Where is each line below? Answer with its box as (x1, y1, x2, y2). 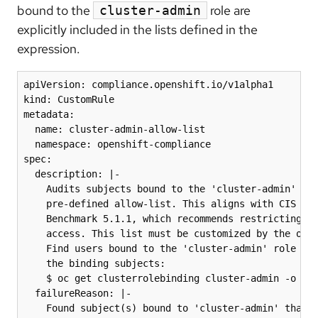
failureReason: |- (23, 287, 131, 300)
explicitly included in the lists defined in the (17, 21, 258, 38)
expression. (17, 40, 80, 57)
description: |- (23, 168, 120, 180)
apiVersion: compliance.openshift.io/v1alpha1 (23, 79, 273, 91)
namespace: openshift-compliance (23, 138, 211, 150)
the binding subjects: (23, 258, 165, 270)
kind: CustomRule (23, 94, 114, 106)
